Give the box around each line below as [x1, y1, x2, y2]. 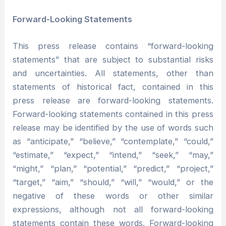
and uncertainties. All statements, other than [13, 68, 213, 79]
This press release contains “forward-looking [13, 41, 213, 51]
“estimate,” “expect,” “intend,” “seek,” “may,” [13, 150, 213, 160]
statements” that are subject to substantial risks [13, 54, 213, 65]
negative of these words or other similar [13, 191, 213, 201]
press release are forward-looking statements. [13, 95, 213, 106]
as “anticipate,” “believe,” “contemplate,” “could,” [13, 136, 213, 147]
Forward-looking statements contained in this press [13, 109, 213, 120]
